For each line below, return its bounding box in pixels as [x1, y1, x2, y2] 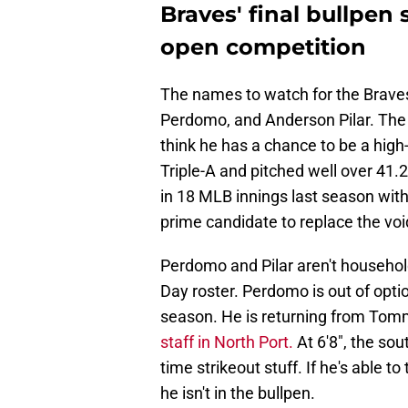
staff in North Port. [160, 332, 293, 352]
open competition [160, 34, 366, 61]
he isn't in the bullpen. [160, 383, 315, 403]
